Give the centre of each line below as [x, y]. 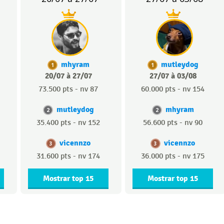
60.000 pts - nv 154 [173, 89]
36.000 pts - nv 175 [173, 156]
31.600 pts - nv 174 [68, 156]
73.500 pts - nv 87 [68, 89]
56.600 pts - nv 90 [173, 122]
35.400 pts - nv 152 [68, 122]
